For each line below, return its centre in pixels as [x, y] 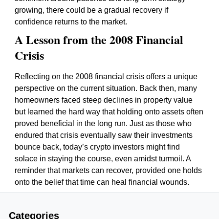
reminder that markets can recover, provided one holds [108, 170]
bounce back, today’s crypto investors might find [97, 147]
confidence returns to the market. [71, 22]
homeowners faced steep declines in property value [104, 100]
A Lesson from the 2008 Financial [99, 39]
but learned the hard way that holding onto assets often [109, 112]
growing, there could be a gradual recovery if [91, 10]
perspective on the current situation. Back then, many [106, 88]
